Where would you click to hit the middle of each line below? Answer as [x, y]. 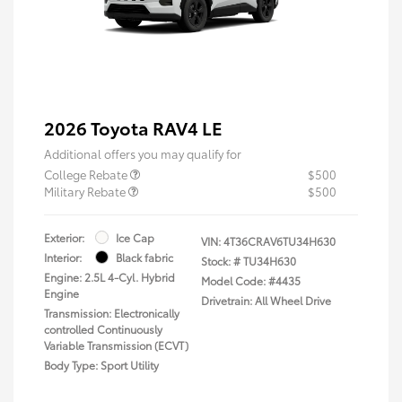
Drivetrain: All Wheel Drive [266, 300]
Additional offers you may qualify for [143, 153]
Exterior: [64, 237]
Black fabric [144, 257]
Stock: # [221, 260]
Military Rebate [86, 191]
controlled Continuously [103, 328]
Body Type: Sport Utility [101, 364]
